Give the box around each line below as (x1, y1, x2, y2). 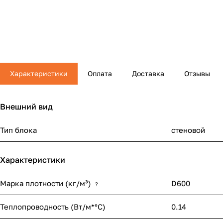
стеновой (171, 125, 205, 135)
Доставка (132, 69, 164, 78)
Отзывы (184, 69, 210, 78)
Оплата (88, 69, 112, 78)
